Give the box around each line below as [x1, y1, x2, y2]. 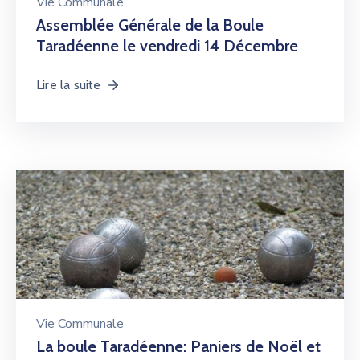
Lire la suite [36, 77, 101, 92]
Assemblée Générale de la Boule [36, 15, 264, 35]
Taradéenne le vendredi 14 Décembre [36, 36, 298, 55]
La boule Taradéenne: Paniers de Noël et [36, 337, 321, 356]
